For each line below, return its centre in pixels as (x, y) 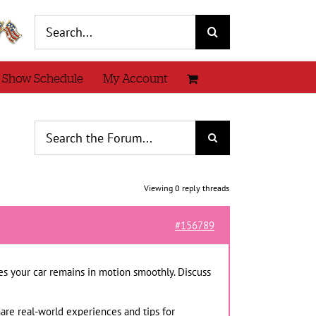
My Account (135, 78)
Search (50, 23)
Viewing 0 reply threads (187, 188)
